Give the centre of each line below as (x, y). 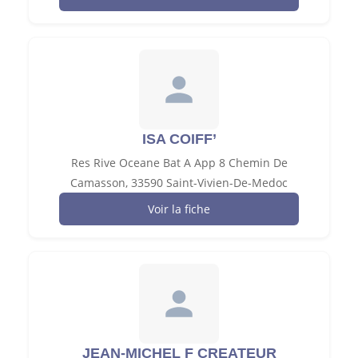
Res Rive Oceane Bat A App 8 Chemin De (179, 162)
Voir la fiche (179, 209)
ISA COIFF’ (179, 139)
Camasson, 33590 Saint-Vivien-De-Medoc (179, 182)
